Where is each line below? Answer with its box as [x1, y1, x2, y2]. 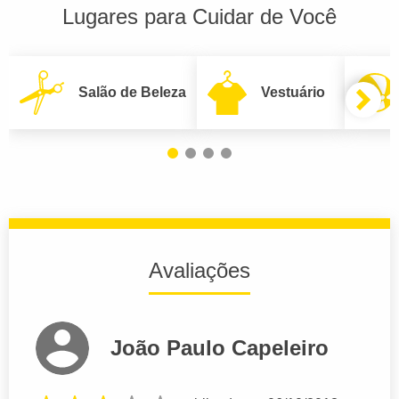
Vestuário [261, 85, 325, 101]
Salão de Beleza [78, 85, 186, 101]
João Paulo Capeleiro [110, 336, 329, 361]
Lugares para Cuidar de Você [62, 4, 337, 29]
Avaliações [149, 258, 250, 283]
